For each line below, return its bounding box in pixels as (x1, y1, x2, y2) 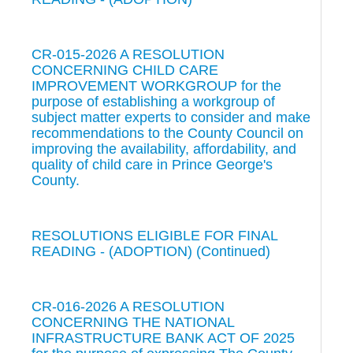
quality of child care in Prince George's (32, 156, 273, 173)
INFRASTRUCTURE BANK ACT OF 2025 (32, 329, 295, 346)
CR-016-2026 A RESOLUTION (32, 298, 225, 314)
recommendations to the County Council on (32, 124, 303, 141)
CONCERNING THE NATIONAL (32, 314, 234, 330)
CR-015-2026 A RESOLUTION (32, 46, 225, 62)
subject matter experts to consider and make (32, 109, 310, 125)
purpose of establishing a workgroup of (32, 93, 275, 110)
